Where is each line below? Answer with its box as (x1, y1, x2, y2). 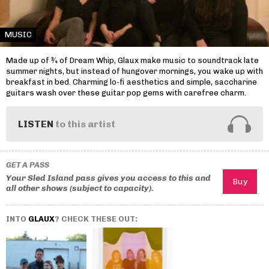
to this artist (53, 118, 115, 130)
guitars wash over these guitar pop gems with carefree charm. (6, 88, 248, 97)
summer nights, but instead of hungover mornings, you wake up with (6, 66, 263, 76)
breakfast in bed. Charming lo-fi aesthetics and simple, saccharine (6, 77, 257, 86)
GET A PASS (6, 160, 49, 169)
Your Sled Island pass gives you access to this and (6, 173, 211, 184)
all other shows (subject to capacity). (6, 183, 154, 194)
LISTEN (18, 118, 53, 130)
